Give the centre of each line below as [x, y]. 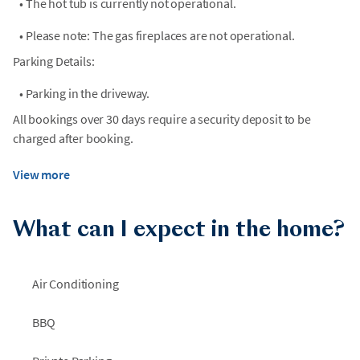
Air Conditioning [76, 283]
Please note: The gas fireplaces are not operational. [160, 35]
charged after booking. [73, 138]
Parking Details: [54, 61]
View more [41, 174]
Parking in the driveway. [88, 93]
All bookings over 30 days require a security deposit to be [162, 119]
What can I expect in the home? [179, 230]
